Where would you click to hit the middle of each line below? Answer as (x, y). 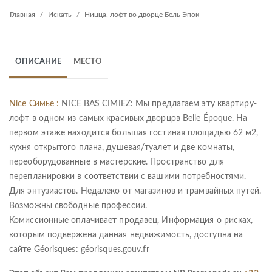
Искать (60, 15)
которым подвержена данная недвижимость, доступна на (126, 235)
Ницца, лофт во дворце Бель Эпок (142, 15)
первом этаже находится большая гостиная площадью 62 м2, (134, 133)
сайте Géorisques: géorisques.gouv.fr (79, 250)
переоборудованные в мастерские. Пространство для (117, 162)
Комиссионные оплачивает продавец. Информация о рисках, (131, 220)
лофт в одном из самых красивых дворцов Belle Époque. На (128, 118)
